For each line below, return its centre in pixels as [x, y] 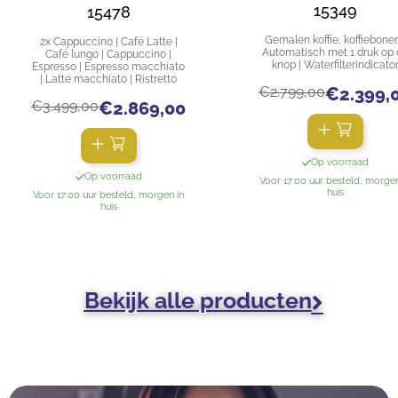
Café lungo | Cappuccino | [108, 55]
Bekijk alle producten [198, 301]
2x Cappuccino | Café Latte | [108, 42]
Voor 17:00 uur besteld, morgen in [108, 195]
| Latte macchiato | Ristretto [108, 80]
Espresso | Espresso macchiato [108, 67]
